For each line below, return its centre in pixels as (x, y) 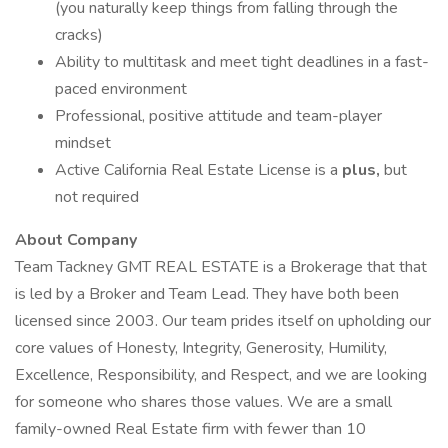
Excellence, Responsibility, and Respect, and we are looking (221, 375)
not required (97, 197)
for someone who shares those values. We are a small (203, 402)
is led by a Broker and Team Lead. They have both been (207, 294)
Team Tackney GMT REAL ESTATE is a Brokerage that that (221, 267)
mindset (83, 143)
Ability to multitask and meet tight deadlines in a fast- (242, 62)
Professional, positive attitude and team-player (218, 116)
